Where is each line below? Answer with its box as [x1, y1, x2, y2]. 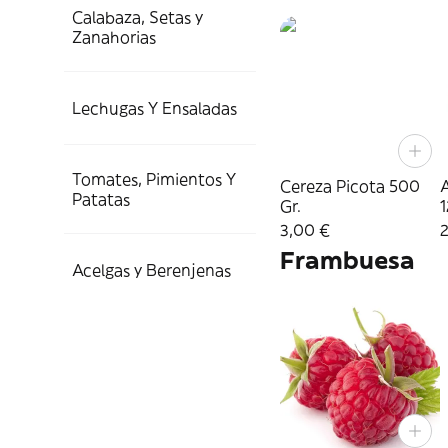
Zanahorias [72, 27, 156, 47]
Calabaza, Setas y [72, 7, 203, 27]
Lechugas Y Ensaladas [72, 98, 237, 118]
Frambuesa [280, 245, 415, 276]
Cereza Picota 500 [280, 176, 420, 197]
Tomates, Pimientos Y [72, 169, 236, 189]
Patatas [72, 189, 130, 209]
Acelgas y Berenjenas [72, 260, 231, 280]
